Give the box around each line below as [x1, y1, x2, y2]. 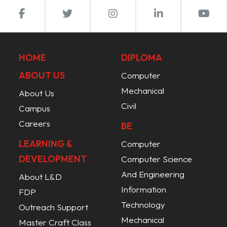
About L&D [19, 171, 62, 182]
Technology [121, 199, 165, 210]
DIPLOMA [121, 51, 162, 63]
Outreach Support [19, 201, 89, 212]
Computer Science [121, 153, 192, 164]
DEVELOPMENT [19, 153, 87, 165]
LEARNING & [19, 137, 72, 149]
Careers [19, 118, 51, 129]
